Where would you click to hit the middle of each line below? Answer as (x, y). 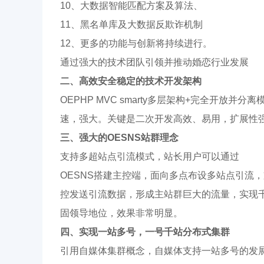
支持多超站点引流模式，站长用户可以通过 (150, 157)
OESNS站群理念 (143, 138)
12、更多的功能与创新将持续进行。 (136, 44)
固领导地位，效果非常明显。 (121, 213)
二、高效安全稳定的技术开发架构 (131, 81)
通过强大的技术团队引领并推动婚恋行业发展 (154, 62)
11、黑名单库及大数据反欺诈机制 (131, 25)
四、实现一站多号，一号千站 (121, 232)
